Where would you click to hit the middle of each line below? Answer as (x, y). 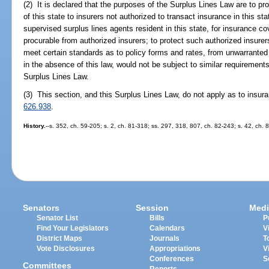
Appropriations (175, 249)
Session (153, 208)
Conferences (172, 259)
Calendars (168, 228)
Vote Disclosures (66, 249)
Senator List (58, 218)
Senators (41, 208)
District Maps (60, 239)
